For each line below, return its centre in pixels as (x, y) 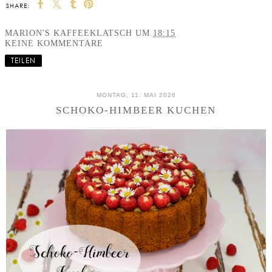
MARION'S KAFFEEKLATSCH (69, 33)
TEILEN (23, 61)
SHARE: (18, 6)
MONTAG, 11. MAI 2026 (136, 95)
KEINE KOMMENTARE (54, 43)
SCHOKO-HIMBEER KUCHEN (136, 110)
